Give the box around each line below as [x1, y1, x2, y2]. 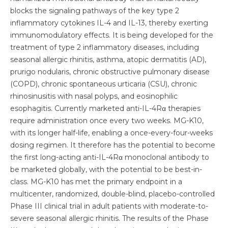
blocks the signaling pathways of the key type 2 [10, 6, 179, 15]
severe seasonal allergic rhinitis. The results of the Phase [10, 214, 209, 223]
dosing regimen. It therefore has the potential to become [10, 140, 215, 150]
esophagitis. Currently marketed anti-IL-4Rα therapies [10, 104, 201, 113]
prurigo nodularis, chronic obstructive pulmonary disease [10, 67, 210, 76]
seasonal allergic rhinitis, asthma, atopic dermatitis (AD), [10, 55, 206, 64]
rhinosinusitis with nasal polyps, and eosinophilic [10, 92, 178, 101]
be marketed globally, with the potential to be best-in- [10, 165, 202, 174]
